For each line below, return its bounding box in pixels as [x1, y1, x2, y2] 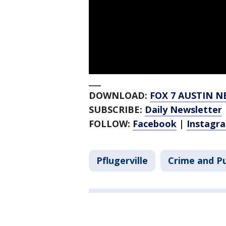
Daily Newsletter [145, 103, 222, 116]
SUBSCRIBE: [89, 103, 145, 116]
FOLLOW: [89, 118, 133, 130]
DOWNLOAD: [89, 89, 150, 102]
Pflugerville [96, 154, 148, 167]
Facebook [133, 118, 177, 130]
